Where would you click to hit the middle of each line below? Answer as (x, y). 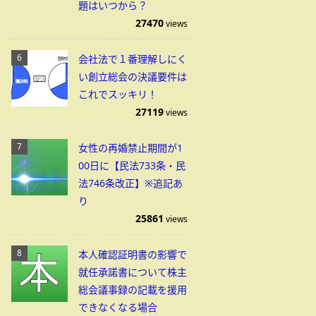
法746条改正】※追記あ (130, 183)
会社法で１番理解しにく (133, 59)
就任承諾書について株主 (133, 272)
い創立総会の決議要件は (133, 77)
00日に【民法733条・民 (132, 165)
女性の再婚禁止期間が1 (130, 148)
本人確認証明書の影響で (133, 254)
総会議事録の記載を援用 (133, 290)
